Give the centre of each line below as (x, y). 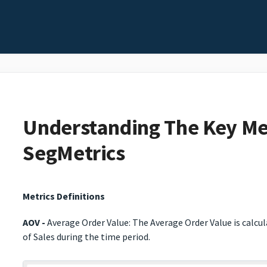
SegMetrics (74, 153)
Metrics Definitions (64, 196)
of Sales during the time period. (87, 237)
